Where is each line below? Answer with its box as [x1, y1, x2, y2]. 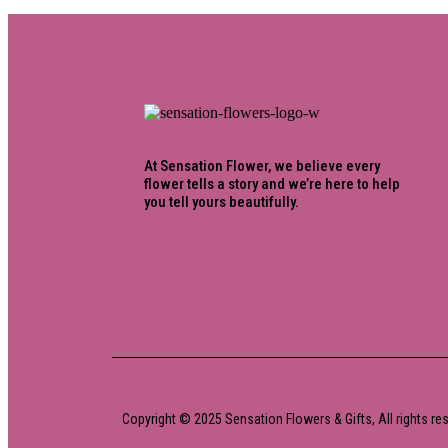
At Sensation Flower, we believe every [144, 156, 380, 175]
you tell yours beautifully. [144, 192, 299, 211]
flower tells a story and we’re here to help [144, 174, 400, 193]
